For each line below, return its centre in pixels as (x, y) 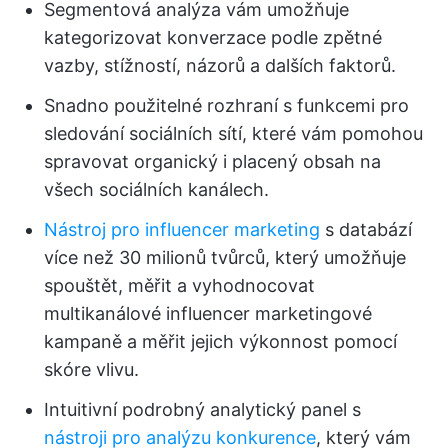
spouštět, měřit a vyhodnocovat (179, 285)
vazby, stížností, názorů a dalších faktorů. (220, 65)
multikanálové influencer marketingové (208, 313)
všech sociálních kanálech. (156, 189)
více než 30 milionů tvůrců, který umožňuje (225, 257)
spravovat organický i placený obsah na (212, 161)
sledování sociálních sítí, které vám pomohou (233, 133)
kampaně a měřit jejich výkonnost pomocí (220, 341)
